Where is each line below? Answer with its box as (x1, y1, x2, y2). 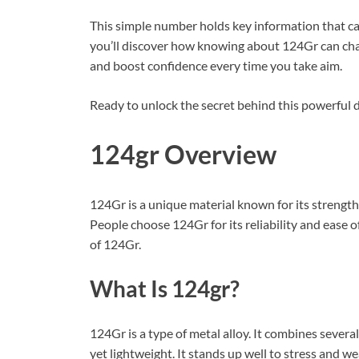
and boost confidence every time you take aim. (90, 58, 342, 74)
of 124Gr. (90, 236, 141, 252)
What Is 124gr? (90, 275, 240, 303)
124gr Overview (90, 139, 276, 171)
